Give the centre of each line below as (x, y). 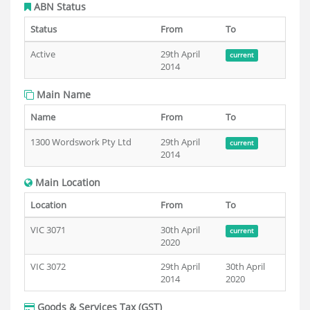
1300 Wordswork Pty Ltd (81, 142)
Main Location (66, 182)
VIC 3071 (48, 230)
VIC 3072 (48, 266)
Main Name (62, 94)
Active (43, 54)
